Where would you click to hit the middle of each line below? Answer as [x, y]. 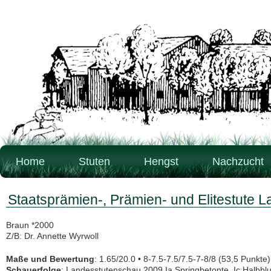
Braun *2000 [30, 225]
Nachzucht [238, 162]
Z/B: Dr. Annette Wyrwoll [52, 236]
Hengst [161, 162]
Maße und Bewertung [50, 259]
